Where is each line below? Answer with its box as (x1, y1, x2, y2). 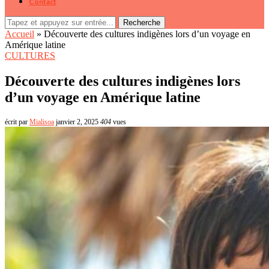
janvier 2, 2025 (56, 117, 98, 126)
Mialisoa (29, 117, 54, 126)
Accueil (5, 29, 34, 39)
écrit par (5, 117, 29, 126)
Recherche (123, 18, 160, 27)
